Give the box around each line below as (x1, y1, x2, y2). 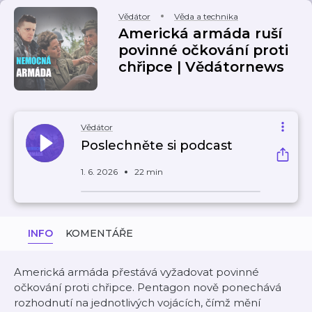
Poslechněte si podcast (81, 138, 233, 153)
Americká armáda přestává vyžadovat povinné (14, 265, 259, 279)
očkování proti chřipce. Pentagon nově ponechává (14, 281, 281, 294)
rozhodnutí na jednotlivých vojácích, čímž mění (14, 296, 260, 309)
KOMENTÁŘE (65, 227, 133, 240)
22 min (134, 166, 163, 177)
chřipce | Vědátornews (118, 58, 284, 75)
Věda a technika (174, 11, 238, 22)
